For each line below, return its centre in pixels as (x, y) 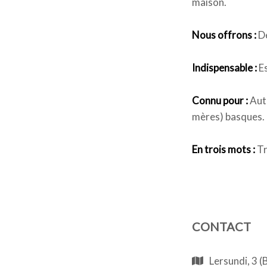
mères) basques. (228, 117)
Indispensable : (224, 68)
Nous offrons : (224, 35)
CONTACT (221, 226)
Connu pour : (220, 100)
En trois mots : (223, 149)
